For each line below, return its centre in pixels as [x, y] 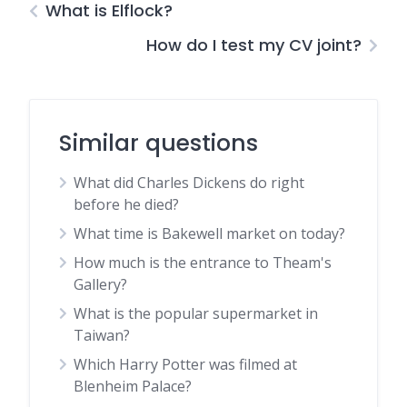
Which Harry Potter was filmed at [185, 364]
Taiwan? [102, 335]
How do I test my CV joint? [254, 45]
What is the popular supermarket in [196, 313]
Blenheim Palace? [133, 386]
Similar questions [159, 143]
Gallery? [100, 284]
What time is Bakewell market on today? [209, 233]
